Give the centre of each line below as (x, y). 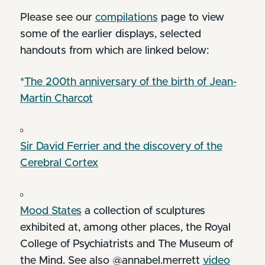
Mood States (51, 211)
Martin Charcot (56, 98)
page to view (191, 17)
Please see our (57, 17)
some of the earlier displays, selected (110, 34)
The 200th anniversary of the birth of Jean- (130, 82)
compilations (126, 17)
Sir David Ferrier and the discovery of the (121, 146)
